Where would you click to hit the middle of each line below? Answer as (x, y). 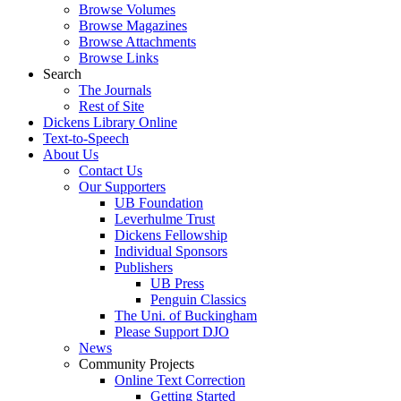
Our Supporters (122, 187)
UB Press (177, 283)
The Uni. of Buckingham (186, 316)
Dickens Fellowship (171, 235)
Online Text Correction (180, 380)
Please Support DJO (172, 332)
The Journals (115, 90)
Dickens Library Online (110, 122)
